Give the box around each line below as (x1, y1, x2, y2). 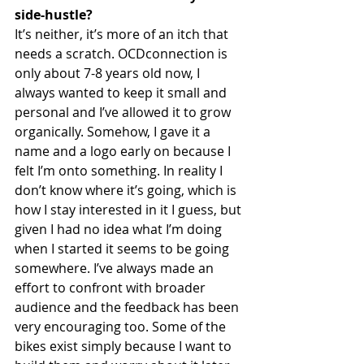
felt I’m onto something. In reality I (15, 161, 226, 180)
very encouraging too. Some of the (15, 317, 229, 336)
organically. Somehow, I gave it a (15, 122, 214, 141)
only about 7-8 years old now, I (15, 63, 203, 82)
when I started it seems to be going (15, 239, 232, 258)
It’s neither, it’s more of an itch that (15, 24, 232, 43)
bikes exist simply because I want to (15, 336, 235, 355)
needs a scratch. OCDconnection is (15, 44, 231, 63)
